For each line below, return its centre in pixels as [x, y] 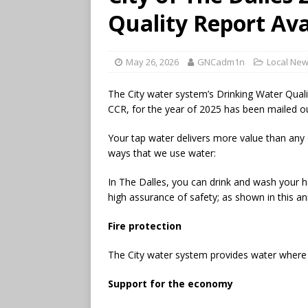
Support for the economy [170, 283]
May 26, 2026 [152, 62]
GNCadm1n [221, 62]
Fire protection [145, 225]
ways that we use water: [162, 153]
